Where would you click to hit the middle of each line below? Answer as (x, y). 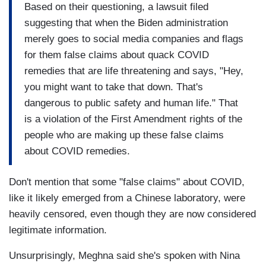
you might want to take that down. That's (114, 87)
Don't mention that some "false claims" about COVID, (127, 182)
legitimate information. (58, 230)
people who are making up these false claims (124, 135)
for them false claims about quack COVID (117, 55)
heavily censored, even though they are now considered (132, 214)
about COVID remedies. (77, 151)
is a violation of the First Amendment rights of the (133, 119)
